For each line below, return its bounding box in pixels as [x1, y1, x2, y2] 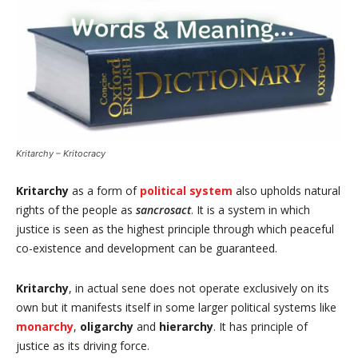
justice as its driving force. [16, 337, 149, 353]
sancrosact [136, 201, 191, 217]
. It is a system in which [191, 201, 310, 217]
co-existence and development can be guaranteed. [16, 240, 277, 256]
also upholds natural [236, 182, 340, 198]
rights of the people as [16, 201, 136, 217]
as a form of [69, 182, 140, 198]
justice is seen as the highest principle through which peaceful [16, 221, 334, 237]
